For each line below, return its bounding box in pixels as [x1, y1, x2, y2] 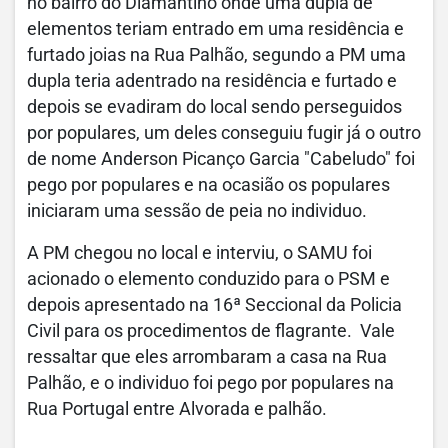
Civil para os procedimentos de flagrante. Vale [27, 320, 395, 341]
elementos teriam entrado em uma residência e [27, 18, 404, 39]
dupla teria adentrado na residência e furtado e [27, 70, 397, 91]
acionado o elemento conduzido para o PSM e [27, 268, 390, 289]
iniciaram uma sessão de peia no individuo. [27, 200, 367, 221]
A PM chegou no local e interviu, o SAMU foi [27, 242, 372, 263]
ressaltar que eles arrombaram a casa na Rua [27, 346, 387, 367]
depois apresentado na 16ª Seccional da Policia [27, 294, 402, 315]
